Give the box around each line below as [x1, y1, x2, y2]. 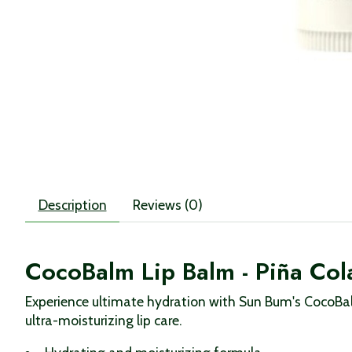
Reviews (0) [132, 196, 203, 213]
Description [38, 196, 107, 213]
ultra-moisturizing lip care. [25, 312, 182, 329]
